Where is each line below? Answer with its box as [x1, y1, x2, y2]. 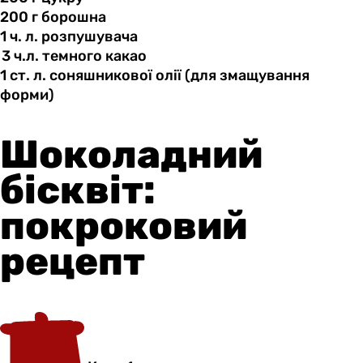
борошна [41, 8, 106, 27]
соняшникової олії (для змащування [46, 66, 310, 85]
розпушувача [38, 28, 139, 46]
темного [42, 47, 102, 66]
